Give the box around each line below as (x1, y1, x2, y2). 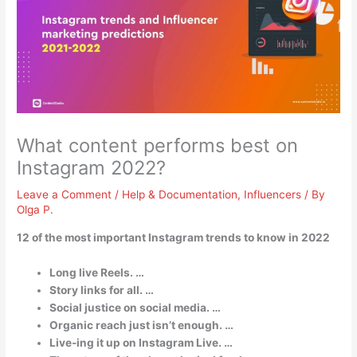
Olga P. (17, 203, 54, 217)
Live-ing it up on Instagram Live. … (49, 335, 233, 349)
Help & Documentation (122, 188, 238, 202)
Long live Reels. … (49, 265, 145, 279)
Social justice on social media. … (49, 300, 222, 314)
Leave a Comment (17, 188, 112, 202)
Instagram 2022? (17, 156, 167, 180)
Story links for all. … (49, 283, 155, 296)
